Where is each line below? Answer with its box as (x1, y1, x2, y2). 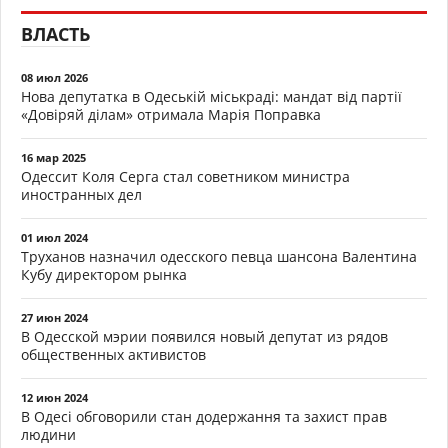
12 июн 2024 (21, 389, 88, 405)
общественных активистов (21, 344, 206, 364)
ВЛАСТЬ (21, 21, 90, 46)
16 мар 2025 (21, 149, 86, 165)
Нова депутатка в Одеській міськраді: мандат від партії (21, 86, 402, 106)
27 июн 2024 (21, 309, 88, 325)
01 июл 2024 (21, 229, 88, 245)
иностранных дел (21, 184, 142, 204)
